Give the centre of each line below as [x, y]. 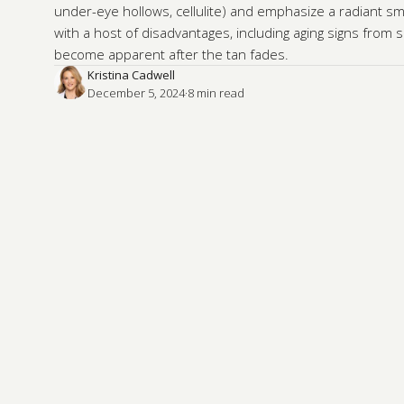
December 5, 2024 [137, 93]
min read [221, 93]
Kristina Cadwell [132, 75]
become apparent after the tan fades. [171, 54]
